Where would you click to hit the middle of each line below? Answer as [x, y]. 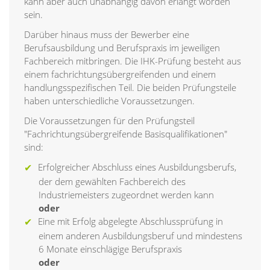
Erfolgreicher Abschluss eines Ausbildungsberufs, [137, 167]
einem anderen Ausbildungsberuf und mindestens [140, 236]
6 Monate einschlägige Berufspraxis [110, 249]
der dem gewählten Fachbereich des [112, 182]
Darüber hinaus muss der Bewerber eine [107, 35]
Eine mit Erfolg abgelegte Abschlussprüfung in [130, 221]
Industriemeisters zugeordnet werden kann [126, 195]
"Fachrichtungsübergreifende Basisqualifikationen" [126, 134]
